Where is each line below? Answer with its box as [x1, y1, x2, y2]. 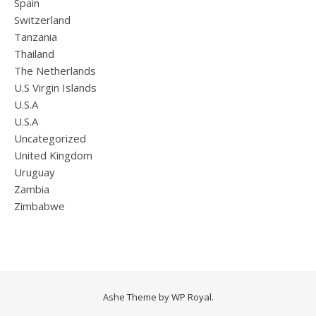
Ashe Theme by [102, 291, 171, 303]
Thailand [14, 47, 54, 61]
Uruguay [14, 165, 55, 179]
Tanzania [14, 30, 57, 44]
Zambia [14, 182, 49, 196]
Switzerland [14, 13, 71, 27]
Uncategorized [14, 131, 86, 145]
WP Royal [171, 291, 212, 303]
